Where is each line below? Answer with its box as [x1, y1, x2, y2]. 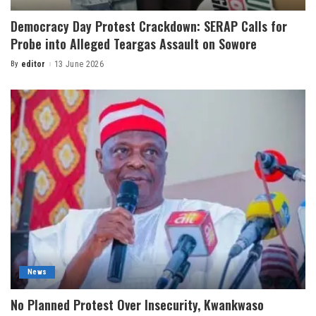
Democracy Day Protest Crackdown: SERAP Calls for [11, 17, 287, 36]
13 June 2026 [54, 59, 104, 70]
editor [20, 59, 46, 70]
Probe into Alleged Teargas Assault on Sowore [11, 35, 257, 54]
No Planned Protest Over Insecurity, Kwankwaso [11, 295, 264, 314]
